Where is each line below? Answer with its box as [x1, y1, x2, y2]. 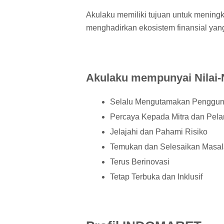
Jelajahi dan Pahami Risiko [110, 127, 207, 136]
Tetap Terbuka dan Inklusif [110, 172, 202, 181]
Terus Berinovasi [110, 157, 169, 166]
